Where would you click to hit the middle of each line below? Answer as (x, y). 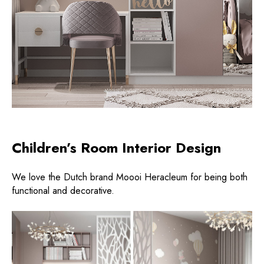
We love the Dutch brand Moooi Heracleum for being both (130, 177)
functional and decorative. (63, 190)
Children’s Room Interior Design (116, 147)
